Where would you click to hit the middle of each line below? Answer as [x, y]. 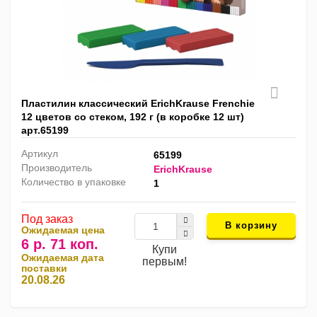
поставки [44, 269]
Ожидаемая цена [63, 230]
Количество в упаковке [74, 182]
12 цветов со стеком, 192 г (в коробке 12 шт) [133, 117]
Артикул [40, 154]
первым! [164, 262]
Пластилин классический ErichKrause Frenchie [138, 104]
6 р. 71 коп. [60, 244]
